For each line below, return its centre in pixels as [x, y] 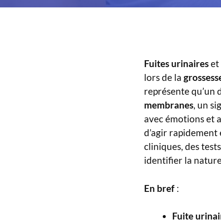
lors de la [164, 77]
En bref [159, 188]
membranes [169, 105]
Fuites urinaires [176, 64]
